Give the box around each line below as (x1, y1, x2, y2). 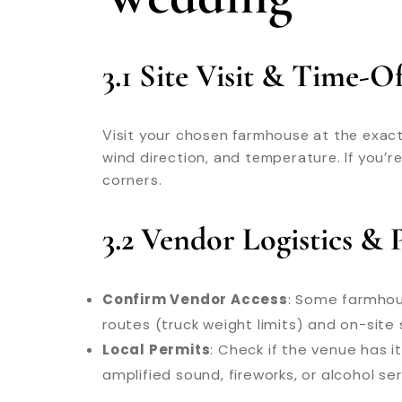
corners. (102, 170, 162, 189)
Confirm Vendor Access (102, 289, 288, 309)
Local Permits (102, 339, 211, 359)
